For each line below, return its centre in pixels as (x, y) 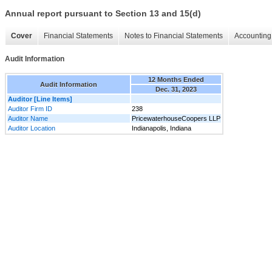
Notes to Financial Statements (174, 36)
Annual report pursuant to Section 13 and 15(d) (103, 14)
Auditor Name (28, 118)
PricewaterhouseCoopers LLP (176, 118)
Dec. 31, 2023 (176, 89)
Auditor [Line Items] (40, 99)
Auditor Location (32, 128)
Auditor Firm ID (30, 108)
